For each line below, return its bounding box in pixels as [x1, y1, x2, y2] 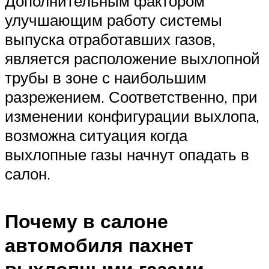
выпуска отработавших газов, [5, 29, 216, 49]
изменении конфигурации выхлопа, [5, 106, 259, 126]
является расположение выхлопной [5, 49, 260, 68]
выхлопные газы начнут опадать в [5, 145, 249, 165]
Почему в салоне [5, 208, 168, 233]
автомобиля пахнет [5, 232, 193, 257]
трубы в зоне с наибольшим [5, 68, 207, 88]
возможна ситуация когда [5, 125, 187, 145]
